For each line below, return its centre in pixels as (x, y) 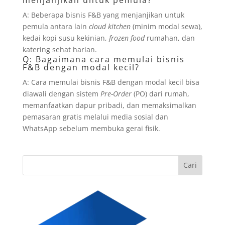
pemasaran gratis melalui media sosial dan (95, 117)
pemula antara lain (55, 26)
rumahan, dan (170, 38)
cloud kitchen (109, 26)
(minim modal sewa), (166, 26)
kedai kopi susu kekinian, (66, 38)
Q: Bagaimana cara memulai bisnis (103, 59)
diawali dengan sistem (61, 93)
